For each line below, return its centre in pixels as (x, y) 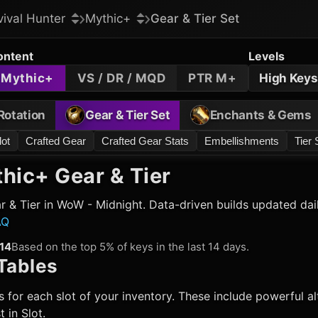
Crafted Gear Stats (145, 141)
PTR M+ (213, 78)
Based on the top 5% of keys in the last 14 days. (130, 247)
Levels (267, 56)
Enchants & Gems (261, 115)
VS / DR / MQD (121, 78)
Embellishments (242, 141)
